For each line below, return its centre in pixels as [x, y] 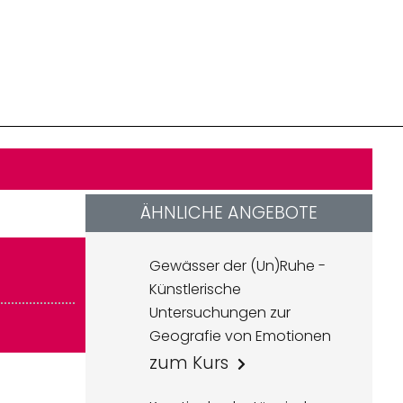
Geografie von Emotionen [241, 336]
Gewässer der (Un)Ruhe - [238, 266]
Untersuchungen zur [220, 313]
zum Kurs [189, 363]
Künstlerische [196, 289]
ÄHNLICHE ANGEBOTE [229, 213]
